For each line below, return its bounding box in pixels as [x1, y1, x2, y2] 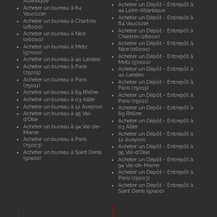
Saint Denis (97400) [118, 188, 165, 194]
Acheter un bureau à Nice [23, 31, 86, 37]
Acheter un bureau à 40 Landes [23, 56, 100, 62]
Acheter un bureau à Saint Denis [23, 149, 102, 155]
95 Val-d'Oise [118, 149, 150, 155]
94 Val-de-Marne [118, 162, 160, 168]
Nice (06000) [118, 46, 151, 52]
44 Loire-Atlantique [118, 7, 166, 14]
